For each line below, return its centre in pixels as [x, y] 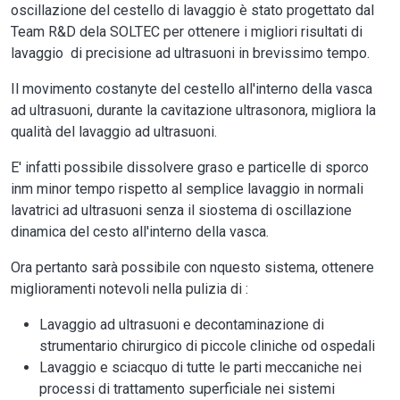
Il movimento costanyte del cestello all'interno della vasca [192, 89]
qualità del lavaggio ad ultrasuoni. [114, 132]
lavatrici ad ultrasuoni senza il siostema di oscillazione [181, 211]
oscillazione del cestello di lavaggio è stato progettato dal [192, 11]
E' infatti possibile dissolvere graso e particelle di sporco [190, 168]
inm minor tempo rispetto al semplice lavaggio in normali [187, 189]
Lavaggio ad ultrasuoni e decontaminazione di [182, 325]
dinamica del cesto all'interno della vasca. [140, 232]
